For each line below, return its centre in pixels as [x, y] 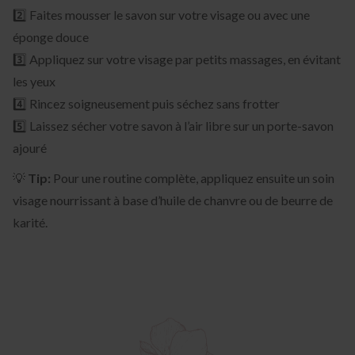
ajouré [30, 147]
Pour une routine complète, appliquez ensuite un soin [193, 177]
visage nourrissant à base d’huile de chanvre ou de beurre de [173, 200]
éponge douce [51, 36]
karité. [30, 222]
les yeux [34, 81]
